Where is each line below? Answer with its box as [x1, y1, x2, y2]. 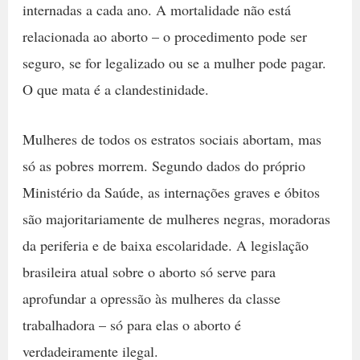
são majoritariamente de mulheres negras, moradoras [22, 209, 330, 229]
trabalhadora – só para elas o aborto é [22, 315, 241, 335]
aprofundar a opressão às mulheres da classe [22, 288, 280, 309]
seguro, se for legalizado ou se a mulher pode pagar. [22, 53, 326, 73]
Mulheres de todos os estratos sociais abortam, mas [22, 129, 321, 149]
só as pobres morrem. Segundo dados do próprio [22, 156, 305, 176]
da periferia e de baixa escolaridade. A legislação [22, 235, 309, 256]
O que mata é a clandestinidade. [22, 80, 214, 100]
